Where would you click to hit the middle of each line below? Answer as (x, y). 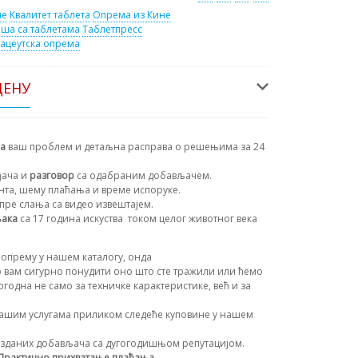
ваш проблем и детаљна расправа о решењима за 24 (135, 147)
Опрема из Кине (132, 15)
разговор (53, 176)
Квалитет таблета (50, 15)
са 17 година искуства (72, 219)
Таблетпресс (112, 30)
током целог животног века (191, 219)
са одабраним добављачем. (144, 176)
